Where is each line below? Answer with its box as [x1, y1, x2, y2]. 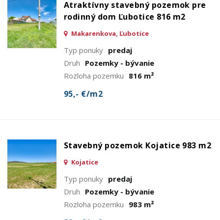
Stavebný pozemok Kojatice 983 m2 [64, 139, 212, 151]
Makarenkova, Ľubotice [70, 28, 149, 38]
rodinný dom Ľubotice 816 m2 [64, 11, 186, 22]
